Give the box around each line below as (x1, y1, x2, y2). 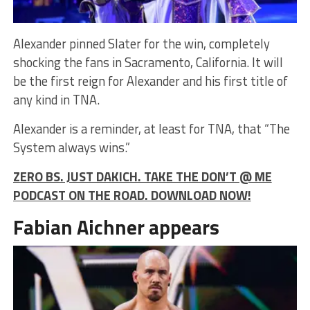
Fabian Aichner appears (12, 211, 219, 242)
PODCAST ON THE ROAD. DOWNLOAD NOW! (12, 185, 251, 205)
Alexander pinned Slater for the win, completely (12, 33, 270, 53)
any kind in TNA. (12, 89, 100, 109)
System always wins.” (12, 137, 130, 157)
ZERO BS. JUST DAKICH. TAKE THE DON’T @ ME (12, 166, 272, 186)
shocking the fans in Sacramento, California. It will (12, 52, 283, 72)
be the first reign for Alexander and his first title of (12, 71, 288, 91)
